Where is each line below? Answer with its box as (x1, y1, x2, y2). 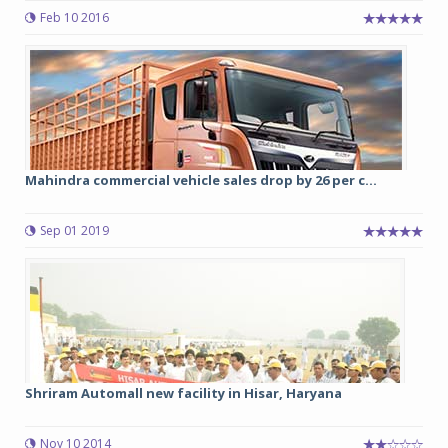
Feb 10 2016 (40, 9, 109, 26)
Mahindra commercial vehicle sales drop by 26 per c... (25, 171, 377, 189)
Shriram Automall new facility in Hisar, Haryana (25, 384, 342, 402)
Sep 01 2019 (40, 222, 109, 239)
